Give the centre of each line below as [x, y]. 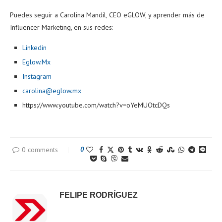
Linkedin [34, 47]
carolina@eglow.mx [52, 90]
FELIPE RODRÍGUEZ [99, 195]
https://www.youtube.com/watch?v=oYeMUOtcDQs [96, 105]
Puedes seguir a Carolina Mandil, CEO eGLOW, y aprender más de [107, 15]
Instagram [37, 76]
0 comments [40, 149]
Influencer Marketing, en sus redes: [61, 27]
